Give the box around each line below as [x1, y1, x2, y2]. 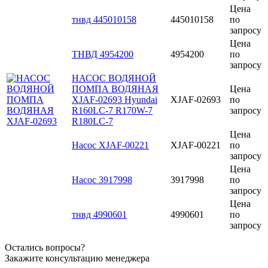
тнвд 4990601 [72, 209, 127, 220]
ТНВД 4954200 [72, 48, 133, 59]
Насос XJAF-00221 [72, 139, 149, 150]
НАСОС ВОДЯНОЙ [72, 72, 156, 83]
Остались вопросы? [5, 242, 85, 252]
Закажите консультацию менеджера [5, 252, 150, 263]
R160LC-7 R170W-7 [72, 105, 153, 115]
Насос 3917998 [72, 174, 132, 185]
